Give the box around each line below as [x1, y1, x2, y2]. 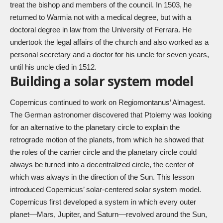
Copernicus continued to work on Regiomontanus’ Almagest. [10, 98, 205, 107]
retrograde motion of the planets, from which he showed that [10, 135, 204, 144]
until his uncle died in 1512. [10, 62, 97, 71]
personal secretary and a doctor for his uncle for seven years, [10, 50, 209, 59]
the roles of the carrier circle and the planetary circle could [10, 148, 197, 157]
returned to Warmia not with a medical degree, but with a [10, 12, 191, 21]
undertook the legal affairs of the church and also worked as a [10, 37, 209, 46]
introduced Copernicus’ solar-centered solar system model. [10, 185, 201, 194]
